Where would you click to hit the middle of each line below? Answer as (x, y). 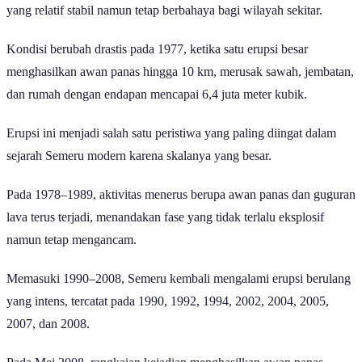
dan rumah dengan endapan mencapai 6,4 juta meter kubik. (158, 95)
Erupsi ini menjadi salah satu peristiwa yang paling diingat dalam (171, 133)
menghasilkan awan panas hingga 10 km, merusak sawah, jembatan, (180, 72)
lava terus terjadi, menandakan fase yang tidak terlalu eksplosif (165, 217)
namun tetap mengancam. (72, 240)
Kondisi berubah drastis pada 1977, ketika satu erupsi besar (157, 49)
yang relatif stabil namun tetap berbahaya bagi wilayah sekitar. (166, 11)
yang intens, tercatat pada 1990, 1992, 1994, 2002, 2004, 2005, (168, 301)
